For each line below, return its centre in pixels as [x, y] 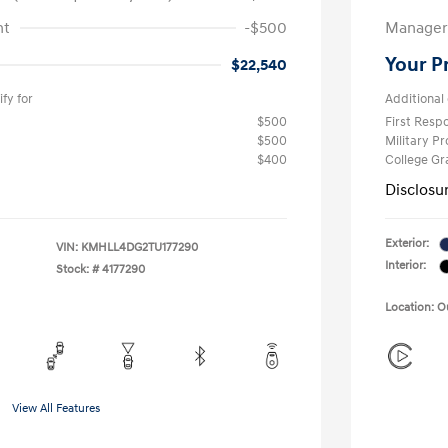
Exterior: [407, 243]
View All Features [56, 408]
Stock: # [77, 269]
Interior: [405, 265]
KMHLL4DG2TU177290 [139, 247]
